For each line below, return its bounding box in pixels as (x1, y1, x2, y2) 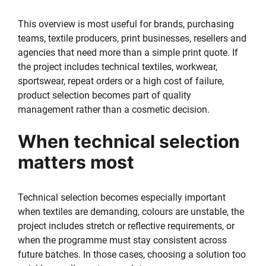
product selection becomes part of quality (18, 89, 191, 101)
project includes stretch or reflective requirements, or (18, 220, 235, 232)
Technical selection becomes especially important (18, 191, 226, 203)
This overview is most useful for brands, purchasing (18, 18, 234, 30)
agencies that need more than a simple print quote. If (18, 46, 238, 58)
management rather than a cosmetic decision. (18, 103, 210, 115)
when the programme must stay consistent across (18, 234, 227, 246)
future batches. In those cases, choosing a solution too (18, 248, 246, 260)
